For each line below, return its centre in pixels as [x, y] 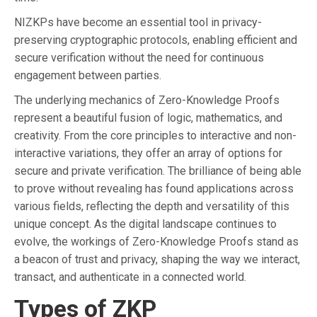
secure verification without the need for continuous [139, 57]
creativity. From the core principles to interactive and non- [155, 135]
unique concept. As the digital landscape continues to [145, 224]
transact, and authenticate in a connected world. [130, 277]
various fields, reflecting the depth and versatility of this [152, 206]
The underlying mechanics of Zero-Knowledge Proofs [147, 100]
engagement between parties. [88, 75]
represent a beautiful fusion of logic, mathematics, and [148, 117]
